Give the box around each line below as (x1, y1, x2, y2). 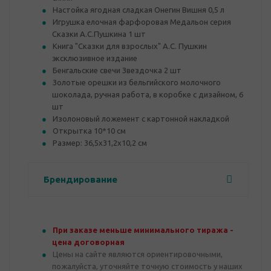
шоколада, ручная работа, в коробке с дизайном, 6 (52, 90, 243, 99)
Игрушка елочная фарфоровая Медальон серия (53, 18, 231, 26)
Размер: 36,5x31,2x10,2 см (53, 139, 147, 147)
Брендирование (44, 174, 117, 184)
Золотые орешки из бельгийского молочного (53, 78, 221, 87)
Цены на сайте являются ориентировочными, (53, 250, 223, 258)
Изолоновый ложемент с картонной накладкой (53, 114, 229, 123)
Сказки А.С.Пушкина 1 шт (52, 30, 146, 38)
